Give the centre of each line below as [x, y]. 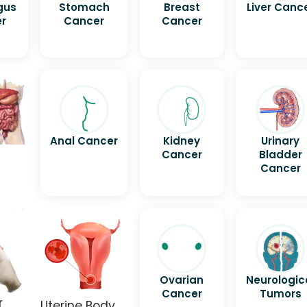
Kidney [182, 141]
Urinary [281, 141]
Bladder [280, 155]
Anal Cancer [84, 141]
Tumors [280, 293]
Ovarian [182, 280]
